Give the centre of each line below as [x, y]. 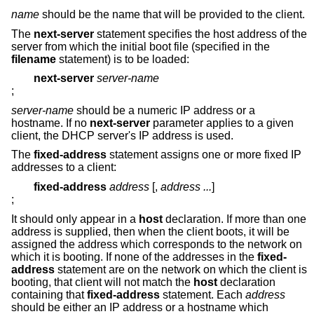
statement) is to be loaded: [123, 59]
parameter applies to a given [222, 123]
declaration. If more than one [234, 219]
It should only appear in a [75, 219]
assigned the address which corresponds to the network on [157, 244]
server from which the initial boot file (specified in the [141, 46]
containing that [49, 294]
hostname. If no [50, 123]
